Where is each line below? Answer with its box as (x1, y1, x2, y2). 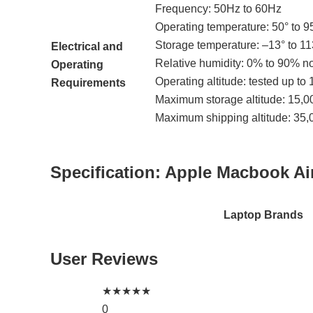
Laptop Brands (223, 209, 303, 221)
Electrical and (51, 40, 123, 52)
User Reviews (50, 249, 158, 269)
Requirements (51, 76, 126, 89)
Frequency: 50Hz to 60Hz (155, 2, 282, 15)
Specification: (50, 162, 165, 182)
